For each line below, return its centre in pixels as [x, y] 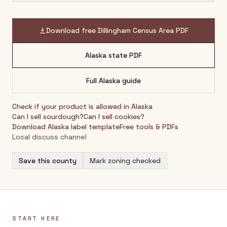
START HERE [36, 218]
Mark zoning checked [125, 161]
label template [94, 127]
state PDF [124, 55]
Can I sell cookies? [114, 117]
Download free [72, 30]
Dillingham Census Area [136, 30]
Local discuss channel [49, 137]
